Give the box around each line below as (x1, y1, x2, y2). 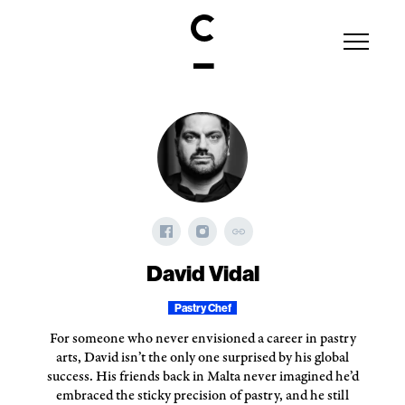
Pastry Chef (174, 301, 231, 315)
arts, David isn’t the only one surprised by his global (56, 348, 349, 367)
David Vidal (146, 260, 259, 287)
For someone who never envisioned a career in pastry (49, 329, 356, 348)
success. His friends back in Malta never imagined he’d (46, 367, 359, 386)
